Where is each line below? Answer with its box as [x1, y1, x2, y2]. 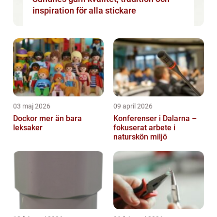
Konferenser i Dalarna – [113, 114, 197, 124]
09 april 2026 [113, 102, 153, 110]
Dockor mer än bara [13, 114, 39, 124]
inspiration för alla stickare [32, 5, 136, 16]
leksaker [13, 123, 43, 133]
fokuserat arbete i [113, 123, 175, 133]
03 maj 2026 [13, 102, 50, 110]
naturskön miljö [113, 132, 167, 142]
